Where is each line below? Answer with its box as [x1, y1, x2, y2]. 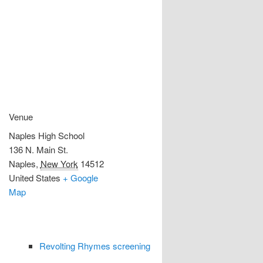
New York [40, 157, 78, 170]
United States [8, 171, 60, 184]
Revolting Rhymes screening [39, 239, 150, 252]
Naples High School [8, 129, 85, 141]
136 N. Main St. [8, 143, 68, 156]
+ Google [62, 171, 98, 184]
